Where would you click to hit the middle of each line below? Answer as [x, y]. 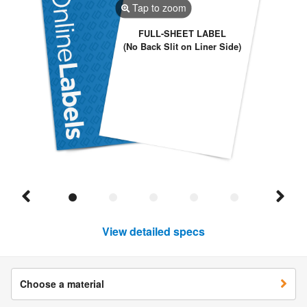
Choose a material [62, 283]
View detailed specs [153, 231]
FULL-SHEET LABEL [182, 34]
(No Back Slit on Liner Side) [182, 47]
